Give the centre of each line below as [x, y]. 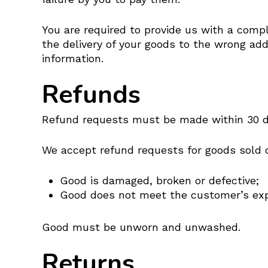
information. [73, 58]
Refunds [91, 95]
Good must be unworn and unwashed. [141, 227]
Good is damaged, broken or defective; [159, 180]
